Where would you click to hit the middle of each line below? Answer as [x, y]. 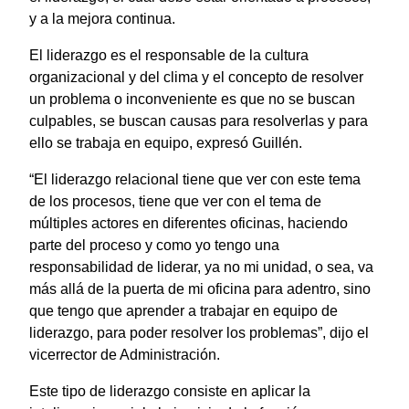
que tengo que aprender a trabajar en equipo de [184, 310]
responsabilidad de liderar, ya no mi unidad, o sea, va [201, 267]
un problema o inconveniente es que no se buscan [192, 99]
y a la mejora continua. [102, 18]
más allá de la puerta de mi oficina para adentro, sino [200, 288]
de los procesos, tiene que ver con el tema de [175, 201]
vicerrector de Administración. [125, 354]
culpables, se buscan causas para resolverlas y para [199, 121]
